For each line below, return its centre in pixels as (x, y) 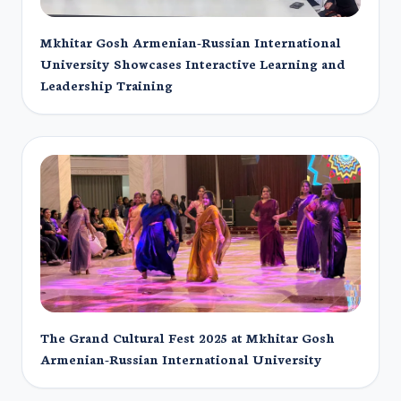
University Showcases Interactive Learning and (193, 64)
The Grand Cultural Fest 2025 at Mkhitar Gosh (188, 337)
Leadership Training (107, 85)
